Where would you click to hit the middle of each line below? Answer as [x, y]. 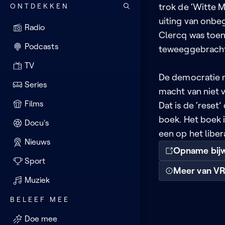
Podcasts [42, 46]
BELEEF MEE [40, 199]
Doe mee [41, 219]
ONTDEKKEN [40, 6]
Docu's [37, 123]
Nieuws [38, 142]
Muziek [37, 180]
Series [36, 85]
